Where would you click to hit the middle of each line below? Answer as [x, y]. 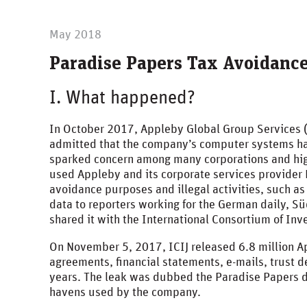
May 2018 [75, 35]
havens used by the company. [125, 293]
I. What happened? [122, 98]
